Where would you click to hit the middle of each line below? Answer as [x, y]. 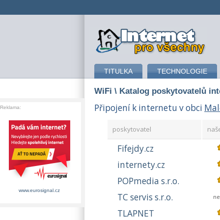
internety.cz [141, 165]
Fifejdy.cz [136, 149]
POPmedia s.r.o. [148, 181]
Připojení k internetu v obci [149, 108]
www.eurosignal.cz [39, 190]
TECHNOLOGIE [182, 71]
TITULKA [118, 71]
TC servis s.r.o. [145, 197]
